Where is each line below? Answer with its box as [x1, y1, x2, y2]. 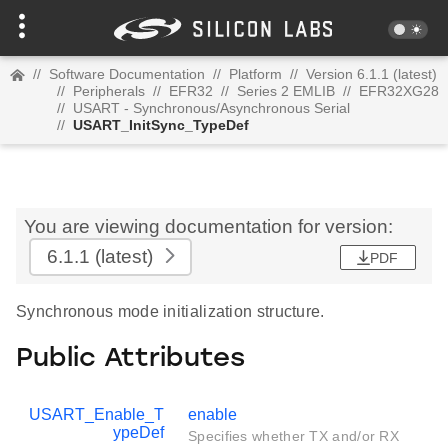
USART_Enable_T [29, 406, 164, 424]
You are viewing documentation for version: [24, 216, 393, 237]
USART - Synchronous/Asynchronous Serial [73, 100, 350, 116]
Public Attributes [16, 345, 245, 373]
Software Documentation [49, 66, 205, 82]
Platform [229, 66, 282, 82]
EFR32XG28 [359, 83, 439, 99]
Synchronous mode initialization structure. [16, 303, 325, 320]
